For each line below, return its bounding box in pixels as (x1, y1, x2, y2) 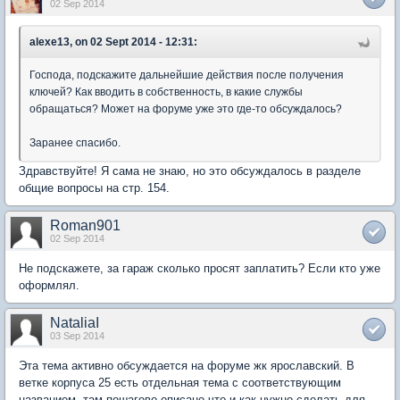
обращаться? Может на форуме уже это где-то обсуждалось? (29, 103, 342, 115)
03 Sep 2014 (50, 330, 104, 341)
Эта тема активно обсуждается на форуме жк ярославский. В (19, 359, 354, 372)
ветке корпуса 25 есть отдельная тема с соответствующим (19, 376, 341, 389)
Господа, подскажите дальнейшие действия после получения (29, 69, 344, 81)
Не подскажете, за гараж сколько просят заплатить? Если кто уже (19, 262, 380, 275)
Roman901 (50, 218, 121, 233)
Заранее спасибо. (29, 137, 121, 149)
